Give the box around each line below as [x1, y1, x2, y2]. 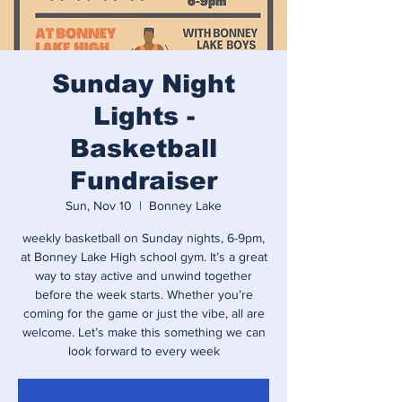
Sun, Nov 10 [66, 198, 132, 213]
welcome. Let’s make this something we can [22, 325, 266, 339]
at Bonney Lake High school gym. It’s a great [20, 249, 267, 264]
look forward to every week [67, 344, 220, 358]
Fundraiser [70, 167, 217, 195]
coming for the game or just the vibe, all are [22, 306, 265, 320]
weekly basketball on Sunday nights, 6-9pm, [22, 231, 265, 245]
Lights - [92, 102, 195, 130]
